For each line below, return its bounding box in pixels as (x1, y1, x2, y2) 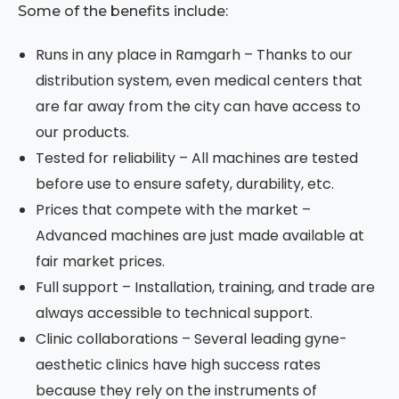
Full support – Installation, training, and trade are (36, 277, 375, 298)
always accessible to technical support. (36, 303, 316, 324)
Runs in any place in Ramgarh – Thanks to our (36, 45, 353, 66)
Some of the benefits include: (18, 3, 232, 20)
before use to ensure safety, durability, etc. (36, 174, 338, 195)
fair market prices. (36, 251, 168, 273)
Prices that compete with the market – (36, 199, 311, 221)
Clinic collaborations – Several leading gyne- (36, 329, 347, 350)
